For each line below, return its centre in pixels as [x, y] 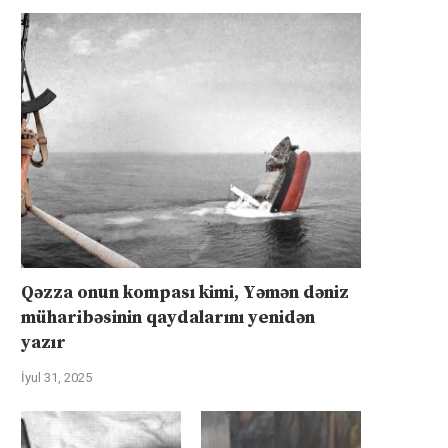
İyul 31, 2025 [56, 377]
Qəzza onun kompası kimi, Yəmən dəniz [185, 292]
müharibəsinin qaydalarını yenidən [168, 317]
